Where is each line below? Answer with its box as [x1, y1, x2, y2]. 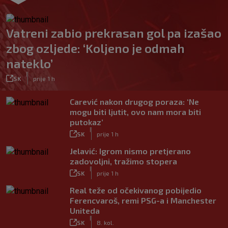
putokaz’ [70, 117, 103, 127]
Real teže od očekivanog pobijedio [70, 185, 202, 195]
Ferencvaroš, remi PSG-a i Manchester [70, 195, 216, 205]
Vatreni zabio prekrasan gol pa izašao [6, 25, 221, 40]
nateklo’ [6, 56, 53, 71]
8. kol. [97, 218, 114, 226]
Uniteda [70, 206, 100, 215]
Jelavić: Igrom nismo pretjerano [70, 146, 191, 156]
